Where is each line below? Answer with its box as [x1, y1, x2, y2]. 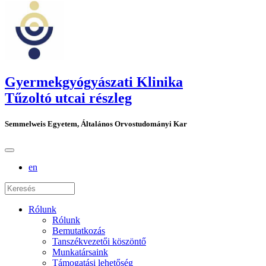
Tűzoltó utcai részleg [5, 90, 132, 106]
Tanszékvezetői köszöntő [52, 236, 146, 247]
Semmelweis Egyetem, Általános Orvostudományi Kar [5, 119, 187, 128]
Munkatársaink [52, 247, 108, 258]
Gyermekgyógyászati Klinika [5, 74, 183, 90]
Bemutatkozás [52, 226, 105, 236]
